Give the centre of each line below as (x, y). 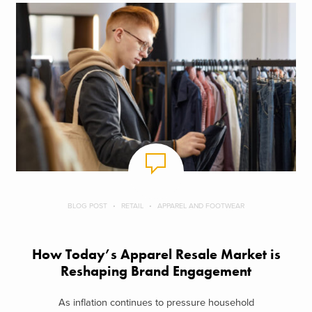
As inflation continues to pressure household (156, 302)
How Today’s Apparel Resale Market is (156, 255)
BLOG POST (87, 206)
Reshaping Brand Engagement (156, 272)
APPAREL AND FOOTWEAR (201, 206)
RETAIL (132, 206)
